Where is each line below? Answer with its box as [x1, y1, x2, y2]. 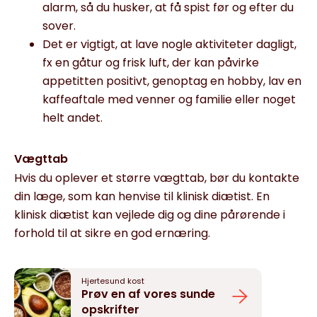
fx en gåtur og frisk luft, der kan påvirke [42, 54, 259, 71]
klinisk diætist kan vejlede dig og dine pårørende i [14, 207, 285, 223]
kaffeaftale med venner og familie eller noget [42, 91, 296, 108]
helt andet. [42, 110, 103, 126]
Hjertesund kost [81, 275, 144, 287]
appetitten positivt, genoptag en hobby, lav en [42, 73, 301, 89]
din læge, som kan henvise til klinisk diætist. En [14, 188, 270, 204]
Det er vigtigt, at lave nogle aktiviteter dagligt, [42, 36, 296, 52]
